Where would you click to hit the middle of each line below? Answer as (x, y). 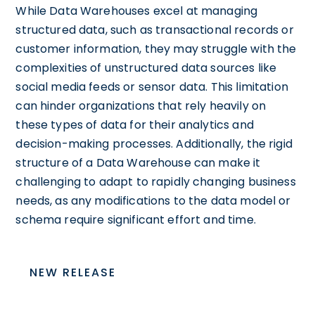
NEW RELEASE (73, 272)
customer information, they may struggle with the (156, 49)
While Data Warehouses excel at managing (137, 11)
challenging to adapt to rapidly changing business (156, 181)
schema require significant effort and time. (136, 219)
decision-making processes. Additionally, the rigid (154, 143)
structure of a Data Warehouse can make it (138, 162)
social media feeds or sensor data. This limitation (152, 86)
